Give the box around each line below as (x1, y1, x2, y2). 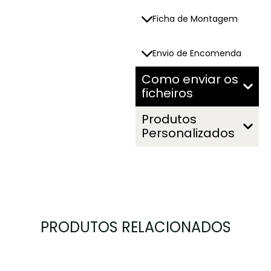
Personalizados (142, 125, 235, 142)
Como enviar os (142, 71, 238, 88)
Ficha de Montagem (152, 13, 238, 25)
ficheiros (142, 85, 193, 102)
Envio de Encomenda (152, 47, 241, 59)
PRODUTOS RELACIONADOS (40, 217, 231, 237)
